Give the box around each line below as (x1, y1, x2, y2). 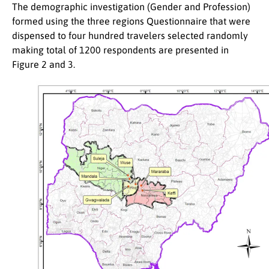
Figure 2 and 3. (12, 59, 75, 70)
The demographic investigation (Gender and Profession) (12, 1, 250, 13)
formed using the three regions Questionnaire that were (12, 16, 250, 27)
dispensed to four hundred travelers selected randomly (12, 30, 248, 41)
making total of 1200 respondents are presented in (12, 44, 229, 56)
